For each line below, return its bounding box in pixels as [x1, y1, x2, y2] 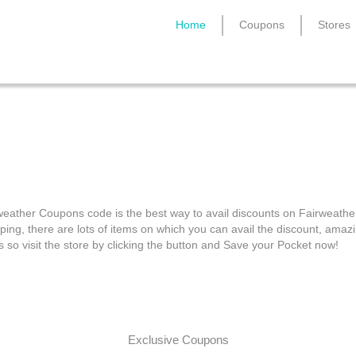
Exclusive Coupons [127, 333, 229, 347]
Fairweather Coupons [27, 114, 329, 149]
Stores [318, 18, 350, 31]
